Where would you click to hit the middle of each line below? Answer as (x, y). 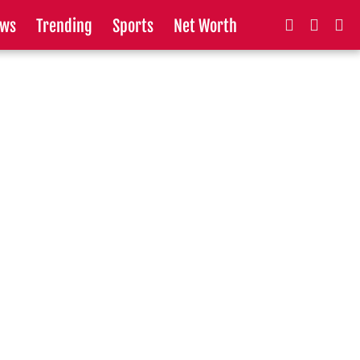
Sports (133, 26)
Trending (64, 26)
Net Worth (205, 26)
